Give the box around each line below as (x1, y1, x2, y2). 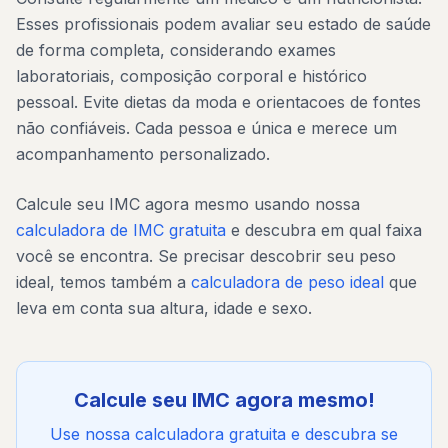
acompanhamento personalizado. (16, 144, 270, 164)
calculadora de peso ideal (191, 272, 384, 292)
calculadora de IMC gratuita (16, 220, 226, 240)
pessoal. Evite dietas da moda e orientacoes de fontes (16, 92, 421, 112)
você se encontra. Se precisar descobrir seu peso (16, 246, 396, 266)
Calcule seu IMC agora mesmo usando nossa (16, 194, 360, 214)
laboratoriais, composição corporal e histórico (16, 66, 367, 86)
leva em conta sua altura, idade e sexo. (16, 298, 312, 318)
